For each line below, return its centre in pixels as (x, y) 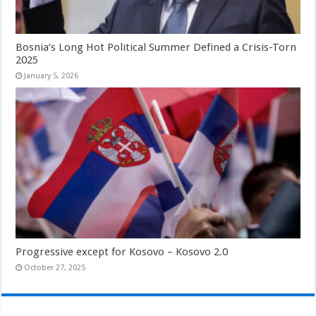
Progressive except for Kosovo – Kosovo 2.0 (122, 252)
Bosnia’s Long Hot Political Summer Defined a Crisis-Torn (156, 47)
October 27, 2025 (55, 268)
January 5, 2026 (51, 75)
